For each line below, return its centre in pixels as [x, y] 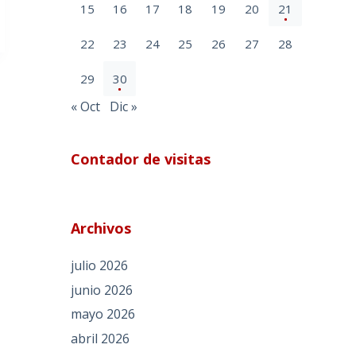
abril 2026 [101, 339]
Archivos [101, 228]
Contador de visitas [141, 159]
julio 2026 [100, 265]
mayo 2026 [103, 314]
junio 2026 [102, 290]
